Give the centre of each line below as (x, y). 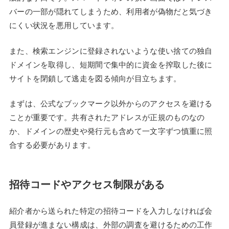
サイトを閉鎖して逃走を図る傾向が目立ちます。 (95, 78)
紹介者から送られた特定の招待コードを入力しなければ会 (111, 211)
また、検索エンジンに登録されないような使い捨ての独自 (111, 51)
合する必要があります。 (52, 145)
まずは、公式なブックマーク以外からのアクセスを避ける (111, 104)
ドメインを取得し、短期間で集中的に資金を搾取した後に (111, 64)
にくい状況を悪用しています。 (64, 26)
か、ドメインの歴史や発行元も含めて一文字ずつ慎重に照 (111, 131)
